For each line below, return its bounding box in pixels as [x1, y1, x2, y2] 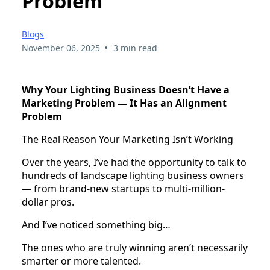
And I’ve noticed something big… [22, 218, 171, 231]
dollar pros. [22, 195, 74, 209]
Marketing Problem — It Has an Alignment [22, 96, 227, 110]
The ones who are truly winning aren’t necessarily [22, 240, 248, 254]
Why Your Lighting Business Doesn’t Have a [22, 83, 230, 96]
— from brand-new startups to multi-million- [22, 181, 225, 195]
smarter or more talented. [22, 254, 141, 268]
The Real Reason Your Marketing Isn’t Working [22, 132, 233, 146]
